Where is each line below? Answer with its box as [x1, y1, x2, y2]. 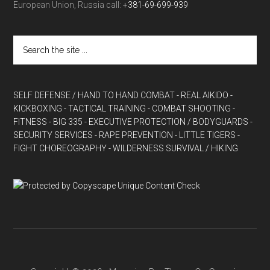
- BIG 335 [49, 117, 83, 127]
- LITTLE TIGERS [175, 130, 236, 140]
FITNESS [13, 117, 48, 127]
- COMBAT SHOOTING [148, 104, 231, 113]
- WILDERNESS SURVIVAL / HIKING [108, 143, 239, 153]
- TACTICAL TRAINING [64, 104, 146, 113]
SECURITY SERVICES [13, 130, 93, 140]
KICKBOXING [13, 104, 63, 113]
